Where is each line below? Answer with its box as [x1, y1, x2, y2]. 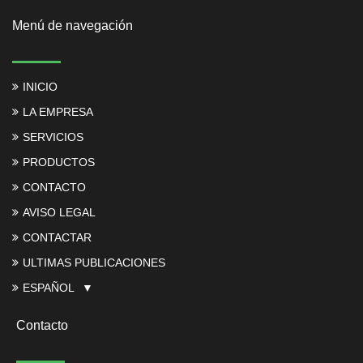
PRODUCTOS [23, 156, 95, 169]
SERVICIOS [23, 130, 83, 144]
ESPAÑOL [23, 281, 75, 295]
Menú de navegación [12, 19, 133, 33]
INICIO [23, 80, 58, 94]
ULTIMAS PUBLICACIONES [23, 256, 165, 270]
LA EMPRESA [23, 105, 93, 119]
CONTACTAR [23, 231, 92, 245]
